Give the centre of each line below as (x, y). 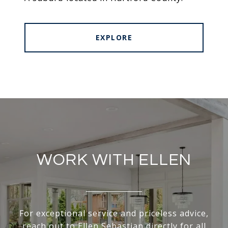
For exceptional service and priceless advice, (114, 213)
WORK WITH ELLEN (114, 160)
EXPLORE (114, 38)
